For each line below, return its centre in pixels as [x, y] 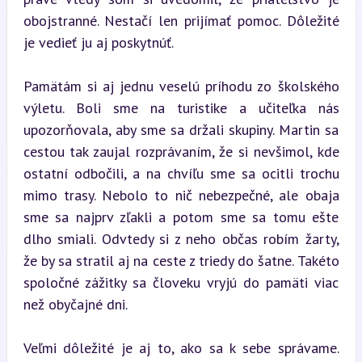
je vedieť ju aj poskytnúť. [98, 42]
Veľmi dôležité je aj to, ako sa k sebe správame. [181, 347]
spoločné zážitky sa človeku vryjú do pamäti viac [181, 282]
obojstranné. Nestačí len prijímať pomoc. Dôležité [181, 20]
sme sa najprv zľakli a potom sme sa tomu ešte [181, 217]
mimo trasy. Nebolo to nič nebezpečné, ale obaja [181, 195]
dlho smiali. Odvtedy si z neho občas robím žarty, [181, 238]
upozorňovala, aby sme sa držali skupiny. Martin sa [181, 129]
